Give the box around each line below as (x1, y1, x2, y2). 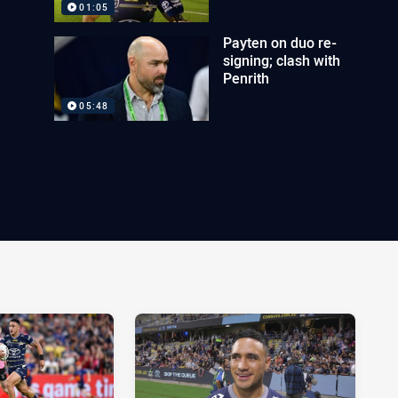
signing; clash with (223, 51, 341, 70)
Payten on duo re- (223, 33, 338, 52)
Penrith (223, 68, 270, 88)
